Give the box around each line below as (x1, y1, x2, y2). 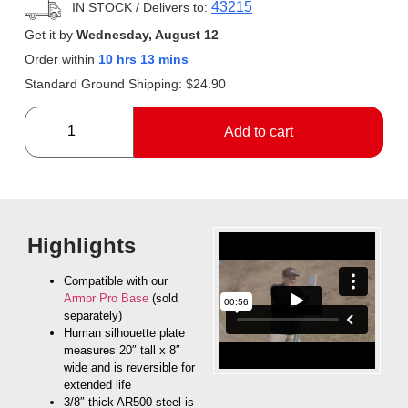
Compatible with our (64, 273, 168, 288)
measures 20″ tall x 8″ (64, 342, 180, 357)
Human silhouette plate (64, 325, 185, 340)
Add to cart (224, 123, 293, 139)
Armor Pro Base (64, 291, 148, 305)
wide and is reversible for (64, 360, 195, 374)
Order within (24, 51, 98, 66)
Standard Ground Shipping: (24, 76, 182, 91)
